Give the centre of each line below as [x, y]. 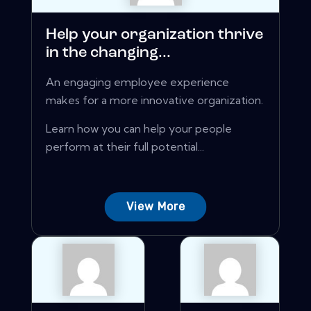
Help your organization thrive [154, 35]
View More [155, 207]
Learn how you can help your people [139, 129]
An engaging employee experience [137, 82]
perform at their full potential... [125, 147]
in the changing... [108, 53]
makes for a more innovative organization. [154, 100]
